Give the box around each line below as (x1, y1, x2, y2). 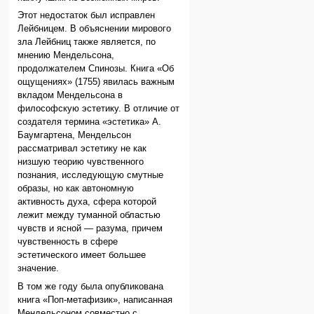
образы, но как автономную (18, 184, 135, 194)
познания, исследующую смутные (18, 170, 164, 181)
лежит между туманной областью (18, 210, 161, 221)
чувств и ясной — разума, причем (18, 224, 163, 234)
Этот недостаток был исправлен (18, 11, 156, 21)
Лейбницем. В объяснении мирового (18, 24, 172, 34)
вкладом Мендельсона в (18, 90, 123, 101)
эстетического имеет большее (18, 250, 146, 261)
